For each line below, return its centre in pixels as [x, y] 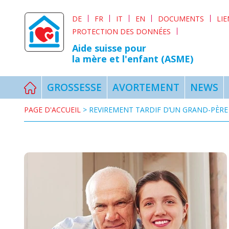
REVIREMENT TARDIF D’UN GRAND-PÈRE [158, 110]
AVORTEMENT [146, 87]
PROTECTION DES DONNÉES [121, 31]
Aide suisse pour [109, 48]
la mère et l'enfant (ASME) [133, 59]
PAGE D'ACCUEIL [52, 110]
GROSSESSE [74, 87]
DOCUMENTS [181, 18]
